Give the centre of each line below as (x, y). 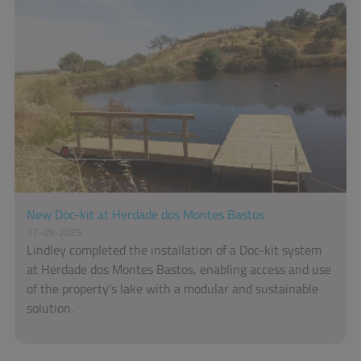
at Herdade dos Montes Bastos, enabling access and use (179, 269)
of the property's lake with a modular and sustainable (172, 288)
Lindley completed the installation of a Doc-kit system (174, 250)
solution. (50, 308)
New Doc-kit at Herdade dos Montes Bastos (145, 214)
